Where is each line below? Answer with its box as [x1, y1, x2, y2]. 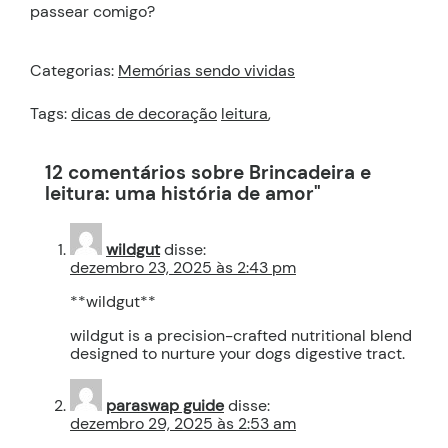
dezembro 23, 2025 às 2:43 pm [70, 256, 296, 278]
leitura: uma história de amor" [45, 181, 321, 207]
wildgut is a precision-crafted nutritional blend [70, 324, 412, 346]
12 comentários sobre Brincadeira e [45, 160, 371, 186]
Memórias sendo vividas [118, 60, 295, 82]
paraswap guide [106, 394, 224, 416]
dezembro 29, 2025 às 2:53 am [70, 412, 296, 434]
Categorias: [30, 60, 118, 82]
